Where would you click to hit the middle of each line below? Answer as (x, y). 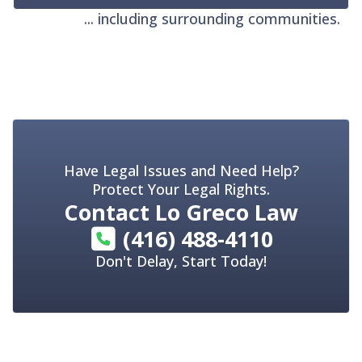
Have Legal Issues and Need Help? (181, 170)
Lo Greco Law (227, 212)
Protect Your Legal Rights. (181, 189)
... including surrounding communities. (212, 18)
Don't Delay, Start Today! (181, 261)
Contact (109, 212)
